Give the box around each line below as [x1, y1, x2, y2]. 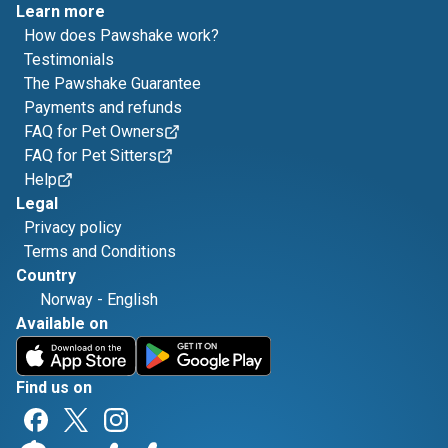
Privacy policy [24, 218, 122, 237]
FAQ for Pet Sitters [24, 146, 157, 165]
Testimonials [24, 50, 114, 69]
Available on [16, 314, 108, 333]
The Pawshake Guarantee [24, 74, 201, 93]
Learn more [16, 2, 105, 21]
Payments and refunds [24, 98, 182, 117]
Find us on [16, 378, 92, 397]
